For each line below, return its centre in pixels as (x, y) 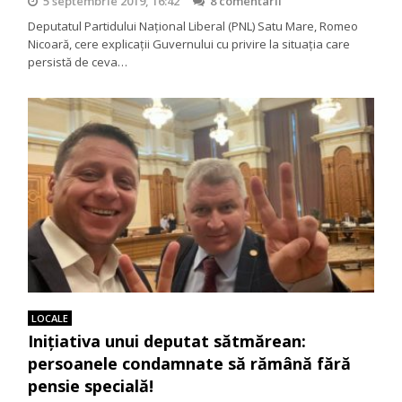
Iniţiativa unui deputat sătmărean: (167, 341)
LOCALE (50, 319)
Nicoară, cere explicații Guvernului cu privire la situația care (189, 44)
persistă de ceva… (78, 62)
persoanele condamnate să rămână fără (190, 364)
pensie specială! (91, 386)
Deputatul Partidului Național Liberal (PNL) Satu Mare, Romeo (193, 26)
